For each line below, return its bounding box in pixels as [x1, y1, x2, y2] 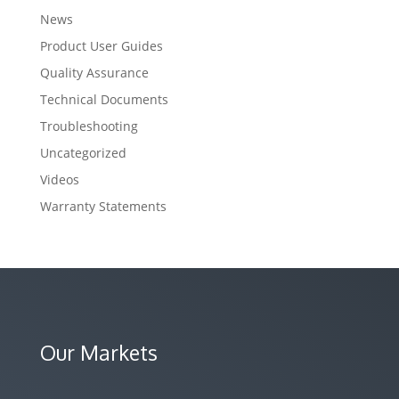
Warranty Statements [39, 198, 167, 216]
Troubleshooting [39, 118, 138, 135]
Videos [39, 171, 79, 189]
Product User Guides [39, 37, 163, 55]
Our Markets [39, 339, 158, 366]
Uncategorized [39, 144, 126, 162]
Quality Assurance [39, 64, 149, 82]
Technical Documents [39, 91, 168, 109]
